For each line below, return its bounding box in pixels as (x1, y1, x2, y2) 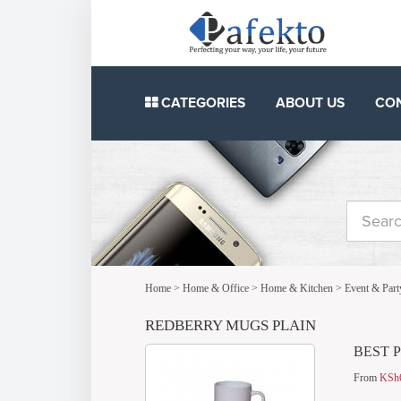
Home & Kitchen (260, 282, 333, 295)
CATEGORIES (158, 94, 245, 112)
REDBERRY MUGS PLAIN (145, 317, 316, 335)
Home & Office (183, 282, 249, 295)
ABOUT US (276, 94, 346, 112)
